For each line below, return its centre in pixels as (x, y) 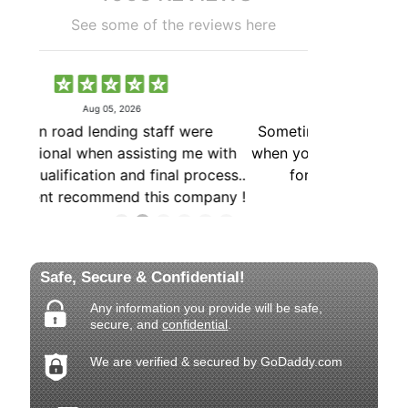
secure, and (127, 324)
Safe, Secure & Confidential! (143, 277)
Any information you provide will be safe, (207, 307)
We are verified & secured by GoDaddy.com (217, 361)
